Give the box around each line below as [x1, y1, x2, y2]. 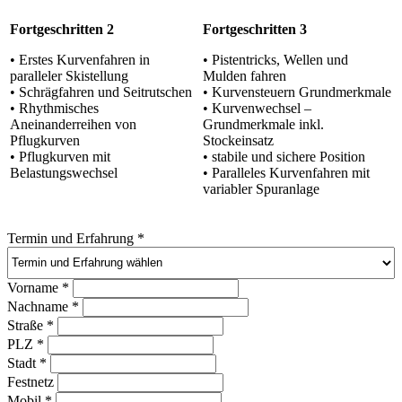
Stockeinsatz [203, 132, 274, 148]
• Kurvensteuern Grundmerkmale [203, 83, 391, 100]
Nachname [7, 298, 72, 314]
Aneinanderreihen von [10, 116, 136, 132]
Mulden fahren [203, 67, 286, 83]
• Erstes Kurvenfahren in [10, 51, 150, 67]
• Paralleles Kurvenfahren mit [203, 164, 370, 180]
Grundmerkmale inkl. [203, 116, 324, 132]
